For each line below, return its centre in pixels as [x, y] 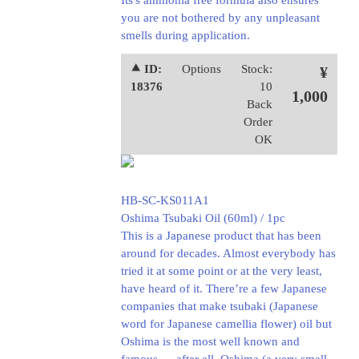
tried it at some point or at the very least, [221, 271]
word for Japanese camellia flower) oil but [226, 324]
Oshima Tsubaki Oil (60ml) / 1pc [203, 218]
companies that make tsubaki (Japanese [219, 306]
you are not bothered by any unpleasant [220, 18]
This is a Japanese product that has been [221, 236]
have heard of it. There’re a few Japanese [224, 288]
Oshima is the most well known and [210, 341]
